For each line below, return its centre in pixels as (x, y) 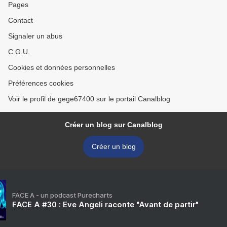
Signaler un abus (35, 36)
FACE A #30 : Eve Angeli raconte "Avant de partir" (105, 204)
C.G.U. (19, 52)
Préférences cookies (41, 83)
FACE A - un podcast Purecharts (62, 195)
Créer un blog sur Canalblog (113, 125)
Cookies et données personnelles (62, 67)
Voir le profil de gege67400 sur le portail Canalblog (89, 99)
